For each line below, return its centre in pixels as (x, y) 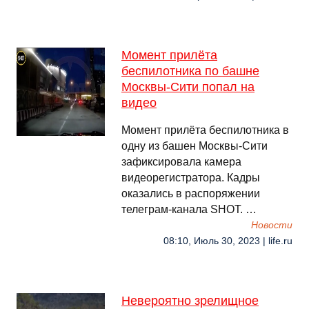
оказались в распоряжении (191, 193)
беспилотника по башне (190, 71)
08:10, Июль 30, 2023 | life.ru (228, 241)
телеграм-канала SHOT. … (189, 209)
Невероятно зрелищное (190, 301)
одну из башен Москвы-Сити (195, 146)
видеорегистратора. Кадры (191, 178)
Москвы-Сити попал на (188, 87)
